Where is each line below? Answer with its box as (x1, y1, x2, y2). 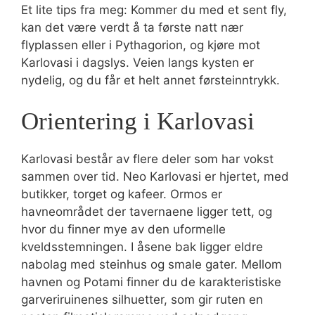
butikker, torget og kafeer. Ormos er (21, 187, 222, 201)
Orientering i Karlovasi (21, 108, 255, 135)
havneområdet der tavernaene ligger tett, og (21, 205, 272, 219)
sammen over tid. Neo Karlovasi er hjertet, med (21, 169, 289, 184)
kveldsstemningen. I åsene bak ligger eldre (21, 240, 263, 254)
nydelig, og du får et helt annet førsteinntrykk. (21, 72, 280, 87)
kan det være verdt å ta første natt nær (21, 20, 243, 34)
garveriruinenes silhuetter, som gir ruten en (21, 292, 263, 307)
